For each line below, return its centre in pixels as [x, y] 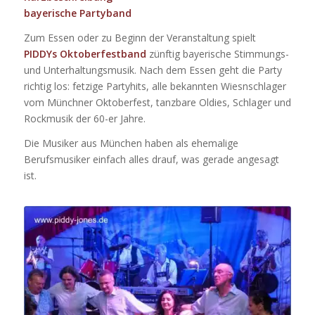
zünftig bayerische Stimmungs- [217, 54]
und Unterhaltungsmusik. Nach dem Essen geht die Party [153, 70]
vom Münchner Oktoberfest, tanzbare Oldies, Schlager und [157, 103]
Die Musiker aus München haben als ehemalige [131, 143]
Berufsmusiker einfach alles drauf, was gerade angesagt [151, 159]
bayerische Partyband [77, 13]
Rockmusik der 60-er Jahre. [84, 119]
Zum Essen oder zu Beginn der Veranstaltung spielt [140, 38]
